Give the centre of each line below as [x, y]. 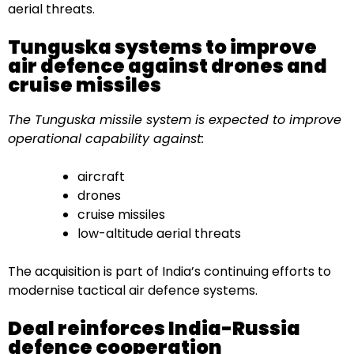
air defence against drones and [168, 66]
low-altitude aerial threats [159, 233]
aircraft [101, 176]
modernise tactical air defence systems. [133, 290]
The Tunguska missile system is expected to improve [175, 119]
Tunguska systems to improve [162, 47]
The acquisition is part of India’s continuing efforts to [169, 271]
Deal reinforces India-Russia [154, 328]
